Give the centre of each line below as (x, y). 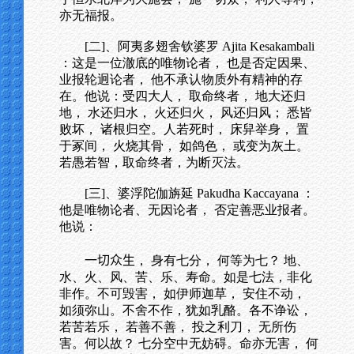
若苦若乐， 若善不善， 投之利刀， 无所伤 (178, 327)
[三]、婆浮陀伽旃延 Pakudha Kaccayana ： (200, 193)
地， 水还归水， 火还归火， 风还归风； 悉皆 (186, 113)
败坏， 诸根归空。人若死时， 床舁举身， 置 (184, 129)
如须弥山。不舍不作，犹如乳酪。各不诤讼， (186, 310)
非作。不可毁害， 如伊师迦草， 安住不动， (183, 294)
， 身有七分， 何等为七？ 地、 (222, 260)
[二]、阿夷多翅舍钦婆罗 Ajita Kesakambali (200, 46)
